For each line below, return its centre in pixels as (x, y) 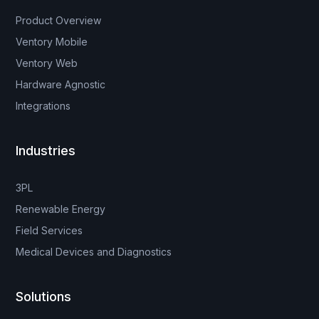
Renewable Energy (61, 209)
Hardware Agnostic (61, 85)
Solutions (44, 297)
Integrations (43, 106)
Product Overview (59, 21)
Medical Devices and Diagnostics (94, 252)
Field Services (49, 231)
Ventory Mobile (52, 42)
